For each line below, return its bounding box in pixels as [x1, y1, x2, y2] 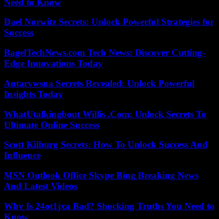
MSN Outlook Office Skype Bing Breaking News [4, 170, 198, 181]
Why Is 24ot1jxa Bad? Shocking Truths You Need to [4, 200, 215, 211]
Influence [4, 150, 41, 161]
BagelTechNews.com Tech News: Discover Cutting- [4, 47, 205, 58]
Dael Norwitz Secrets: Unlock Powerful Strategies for [4, 17, 214, 27]
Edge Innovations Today [4, 58, 103, 69]
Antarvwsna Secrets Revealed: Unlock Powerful [4, 78, 195, 88]
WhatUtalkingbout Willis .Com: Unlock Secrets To [4, 109, 206, 119]
